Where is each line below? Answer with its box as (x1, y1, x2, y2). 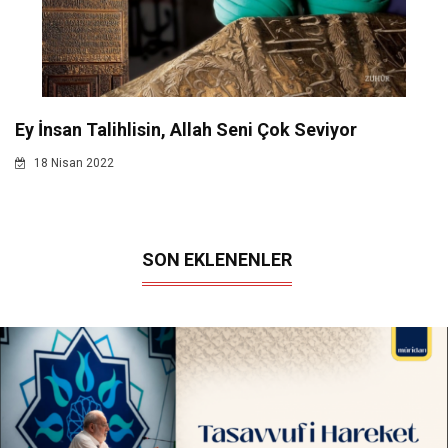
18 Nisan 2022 (31, 155, 114, 170)
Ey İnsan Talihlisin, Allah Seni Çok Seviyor (15, 118, 357, 140)
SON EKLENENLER (141, 248, 292, 270)
